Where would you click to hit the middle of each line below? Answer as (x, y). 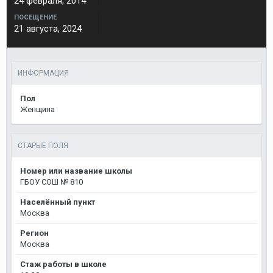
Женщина (37, 109)
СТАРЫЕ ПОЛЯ (43, 146)
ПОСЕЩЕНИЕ (35, 17)
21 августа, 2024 (48, 29)
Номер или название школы (76, 171)
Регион (34, 233)
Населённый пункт (58, 202)
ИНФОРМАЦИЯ (43, 73)
